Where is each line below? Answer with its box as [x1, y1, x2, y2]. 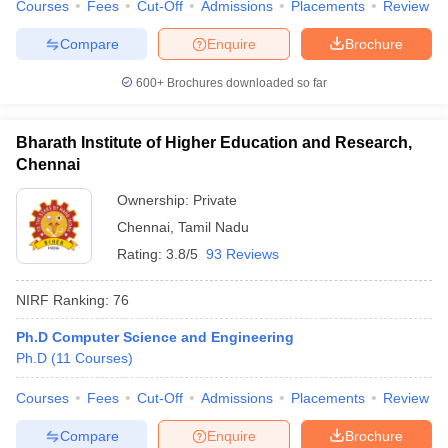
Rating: [117, 246, 166, 262]
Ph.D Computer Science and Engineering [16, 329, 294, 345]
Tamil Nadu [178, 219, 249, 235]
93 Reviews [206, 246, 279, 262]
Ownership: [117, 192, 193, 208]
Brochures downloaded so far [164, 76, 327, 90]
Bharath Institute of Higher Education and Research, [16, 134, 412, 151]
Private [193, 192, 237, 208]
